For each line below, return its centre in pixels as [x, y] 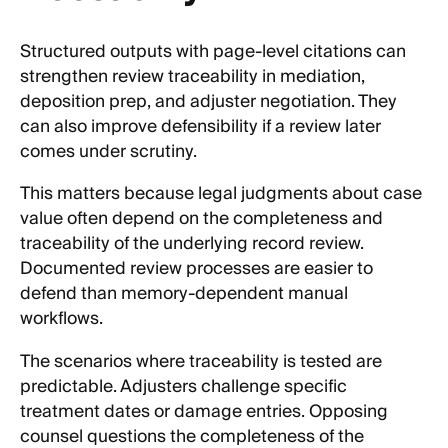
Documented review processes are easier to [196, 269]
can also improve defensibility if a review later [200, 127]
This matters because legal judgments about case [221, 194]
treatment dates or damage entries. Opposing [204, 411]
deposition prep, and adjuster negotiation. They [208, 102]
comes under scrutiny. [108, 152]
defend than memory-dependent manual [184, 294]
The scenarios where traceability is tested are [201, 361]
